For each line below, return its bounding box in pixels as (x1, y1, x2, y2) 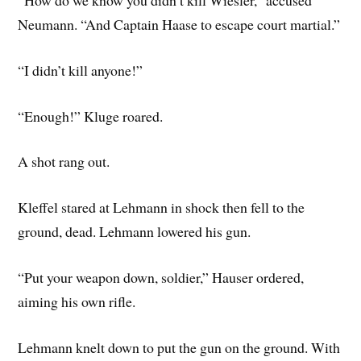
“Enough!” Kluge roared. (18, 106, 164, 126)
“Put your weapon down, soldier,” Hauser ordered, (18, 267, 305, 287)
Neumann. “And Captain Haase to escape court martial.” (18, 14, 341, 34)
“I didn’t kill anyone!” (18, 60, 143, 80)
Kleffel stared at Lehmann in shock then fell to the (18, 197, 305, 218)
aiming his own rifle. (18, 291, 136, 311)
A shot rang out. (18, 151, 110, 172)
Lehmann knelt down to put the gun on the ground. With (18, 337, 341, 357)
